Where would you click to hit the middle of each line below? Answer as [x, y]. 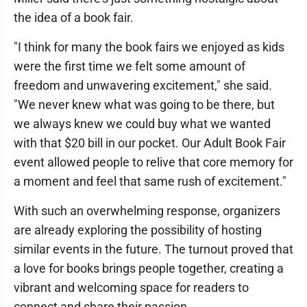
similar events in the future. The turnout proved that [153, 249]
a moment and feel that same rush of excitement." [150, 181]
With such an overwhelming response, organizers [147, 211]
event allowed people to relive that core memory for [153, 162]
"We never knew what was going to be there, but [144, 105]
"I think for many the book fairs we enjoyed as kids [149, 47]
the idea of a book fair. [74, 17]
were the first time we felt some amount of [130, 66]
